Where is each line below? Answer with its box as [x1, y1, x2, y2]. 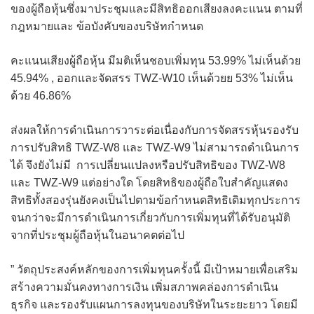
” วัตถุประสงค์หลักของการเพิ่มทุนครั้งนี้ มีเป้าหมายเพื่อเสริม [11, 264, 299, 276]
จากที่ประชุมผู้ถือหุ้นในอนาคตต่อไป [11, 229, 184, 242]
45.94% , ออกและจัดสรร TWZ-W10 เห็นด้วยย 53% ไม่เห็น [11, 72, 293, 85]
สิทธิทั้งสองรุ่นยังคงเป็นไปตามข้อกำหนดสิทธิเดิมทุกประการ [11, 194, 301, 207]
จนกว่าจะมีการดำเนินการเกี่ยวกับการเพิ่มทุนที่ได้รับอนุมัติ [11, 212, 290, 224]
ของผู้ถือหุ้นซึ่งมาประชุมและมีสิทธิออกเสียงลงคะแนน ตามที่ [11, 3, 303, 15]
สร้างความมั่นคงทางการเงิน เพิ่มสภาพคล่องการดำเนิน [11, 281, 278, 294]
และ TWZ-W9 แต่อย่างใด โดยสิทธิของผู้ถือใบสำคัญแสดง [11, 177, 288, 189]
